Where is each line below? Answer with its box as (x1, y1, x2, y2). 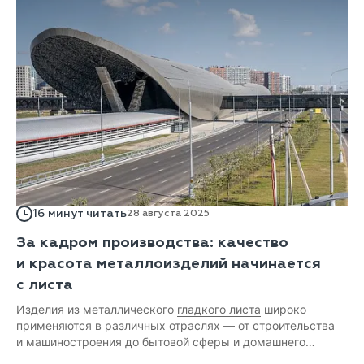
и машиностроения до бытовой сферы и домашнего (16, 334, 305, 349)
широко (261, 301, 306, 316)
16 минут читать (32, 206, 127, 220)
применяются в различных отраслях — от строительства (16, 318, 335, 332)
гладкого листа (177, 301, 261, 316)
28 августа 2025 (127, 207, 210, 219)
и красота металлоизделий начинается (16, 253, 321, 272)
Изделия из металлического (16, 301, 177, 316)
